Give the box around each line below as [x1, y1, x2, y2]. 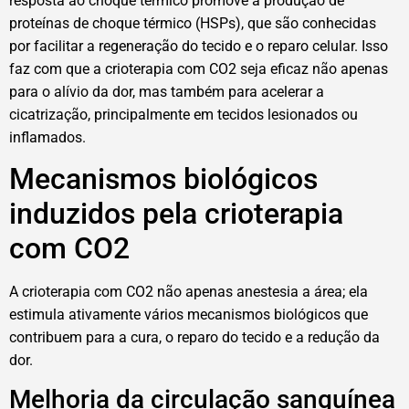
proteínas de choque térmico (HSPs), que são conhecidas [9, 14, 376, 32]
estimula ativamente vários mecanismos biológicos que [9, 306, 368, 324]
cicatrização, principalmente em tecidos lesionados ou [9, 105, 358, 123]
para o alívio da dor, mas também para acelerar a [9, 82, 324, 100]
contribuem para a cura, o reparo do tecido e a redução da [9, 329, 380, 347]
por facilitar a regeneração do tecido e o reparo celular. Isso [9, 37, 388, 55]
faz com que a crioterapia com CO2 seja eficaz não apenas [9, 59, 388, 78]
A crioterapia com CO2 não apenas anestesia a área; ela [9, 283, 368, 301]
